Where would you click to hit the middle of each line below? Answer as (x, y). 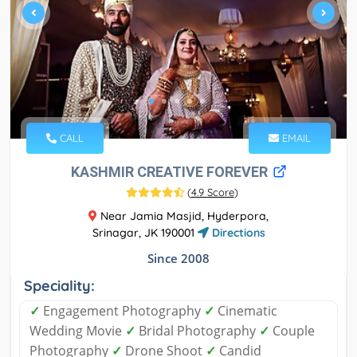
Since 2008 (178, 259)
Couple (292, 331)
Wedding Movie (77, 331)
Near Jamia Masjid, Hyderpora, (183, 216)
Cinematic (246, 311)
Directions (237, 233)
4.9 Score (212, 192)
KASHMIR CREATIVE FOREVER (171, 172)
